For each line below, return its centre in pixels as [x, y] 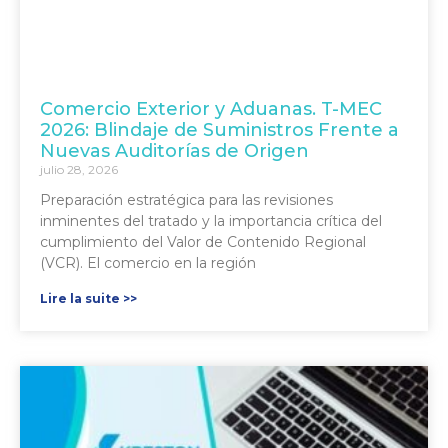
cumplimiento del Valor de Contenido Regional [203, 241]
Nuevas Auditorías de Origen [174, 150]
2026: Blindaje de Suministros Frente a [219, 129]
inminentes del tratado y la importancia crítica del [211, 220]
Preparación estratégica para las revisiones [186, 199]
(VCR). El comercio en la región [148, 262]
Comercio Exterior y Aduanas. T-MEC [211, 108]
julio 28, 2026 [79, 169]
